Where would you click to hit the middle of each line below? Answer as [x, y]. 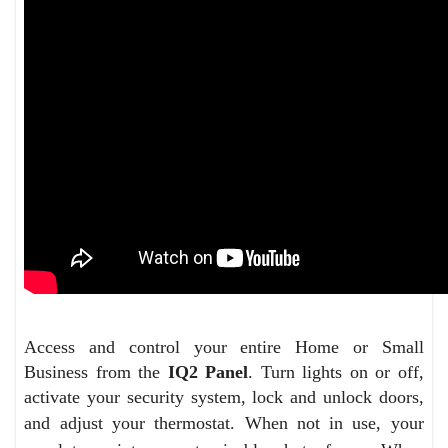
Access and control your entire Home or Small [224, 347]
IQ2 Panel [208, 372]
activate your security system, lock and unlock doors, [224, 397]
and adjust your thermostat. [134, 423]
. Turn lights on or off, [336, 372]
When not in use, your [334, 423]
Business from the [96, 372]
